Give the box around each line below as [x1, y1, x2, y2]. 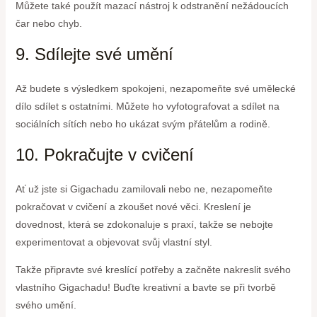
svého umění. [15, 299, 76, 311]
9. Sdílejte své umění [15, 44, 173, 64]
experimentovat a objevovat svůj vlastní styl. [15, 236, 212, 248]
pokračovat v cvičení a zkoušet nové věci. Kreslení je [15, 200, 251, 212]
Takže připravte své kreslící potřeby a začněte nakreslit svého [15, 263, 291, 275]
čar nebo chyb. [15, 17, 82, 29]
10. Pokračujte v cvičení [15, 144, 194, 164]
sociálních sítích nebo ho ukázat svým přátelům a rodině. [15, 117, 270, 129]
